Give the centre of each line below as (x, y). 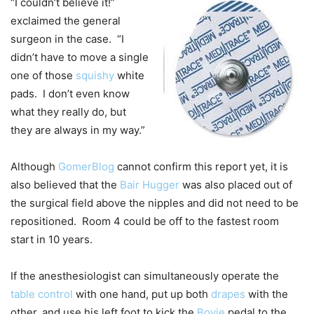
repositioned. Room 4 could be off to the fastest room (145, 221)
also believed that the (65, 184)
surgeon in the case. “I (67, 39)
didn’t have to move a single (80, 57)
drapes (228, 294)
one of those (43, 75)
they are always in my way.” (78, 130)
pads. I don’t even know (70, 93)
